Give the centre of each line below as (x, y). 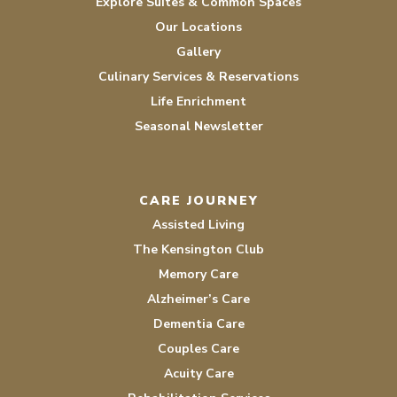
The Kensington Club (198, 249)
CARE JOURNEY (198, 201)
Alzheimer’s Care (198, 299)
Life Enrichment (198, 101)
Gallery (198, 52)
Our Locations (198, 27)
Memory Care (198, 274)
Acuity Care (198, 374)
